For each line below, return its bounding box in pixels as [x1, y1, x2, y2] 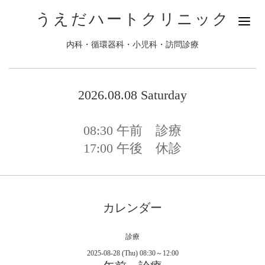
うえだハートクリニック [35, 11, 230, 28]
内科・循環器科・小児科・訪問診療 [66, 40, 199, 49]
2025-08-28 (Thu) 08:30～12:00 [86, 249, 179, 257]
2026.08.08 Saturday [78, 88, 187, 102]
